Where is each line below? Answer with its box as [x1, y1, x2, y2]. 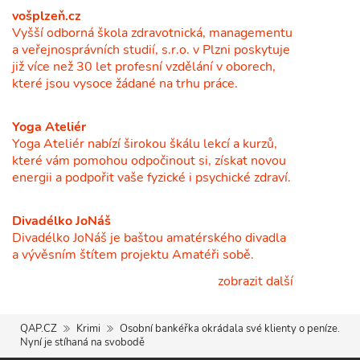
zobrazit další [215, 272, 293, 290]
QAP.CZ [20, 321, 57, 336]
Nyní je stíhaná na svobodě [20, 334, 145, 350]
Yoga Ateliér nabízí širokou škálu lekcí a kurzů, [12, 134, 277, 153]
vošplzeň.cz [12, 6, 81, 25]
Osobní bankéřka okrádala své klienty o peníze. [120, 321, 340, 336]
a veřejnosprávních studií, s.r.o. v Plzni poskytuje [12, 40, 290, 59]
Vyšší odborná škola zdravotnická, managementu [12, 23, 292, 42]
